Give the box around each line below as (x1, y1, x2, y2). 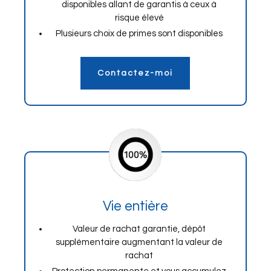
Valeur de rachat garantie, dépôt (73, 224, 206, 233)
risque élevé (114, 13, 164, 22)
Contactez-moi (97, 69, 174, 77)
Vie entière (102, 199, 168, 214)
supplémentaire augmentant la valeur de (56, 238, 223, 247)
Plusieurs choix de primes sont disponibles (56, 29, 223, 38)
